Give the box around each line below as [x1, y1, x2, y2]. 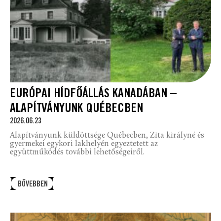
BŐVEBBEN [17, 180, 48, 189]
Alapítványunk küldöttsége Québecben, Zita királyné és [10, 131, 204, 140]
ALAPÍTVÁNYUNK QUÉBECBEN [10, 101, 143, 117]
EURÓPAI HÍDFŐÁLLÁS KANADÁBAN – [10, 86, 177, 102]
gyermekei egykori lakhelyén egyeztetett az [10, 140, 158, 148]
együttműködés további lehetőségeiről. [10, 148, 145, 156]
